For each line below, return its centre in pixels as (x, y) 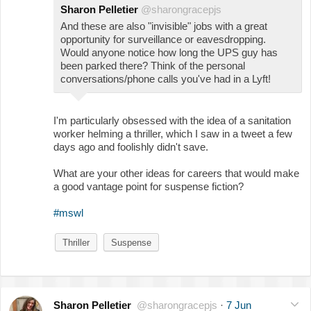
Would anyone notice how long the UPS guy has (169, 52)
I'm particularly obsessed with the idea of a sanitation (172, 120)
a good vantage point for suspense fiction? (149, 186)
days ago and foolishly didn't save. (131, 146)
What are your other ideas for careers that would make (176, 173)
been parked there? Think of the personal (153, 65)
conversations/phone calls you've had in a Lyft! (166, 78)
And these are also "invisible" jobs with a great (164, 26)
